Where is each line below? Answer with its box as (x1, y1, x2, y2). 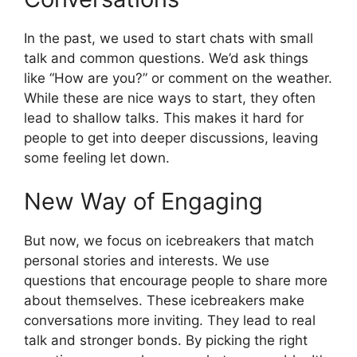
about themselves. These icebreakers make (24, 292, 304, 309)
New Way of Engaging (24, 187, 263, 216)
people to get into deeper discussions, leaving (24, 129, 318, 146)
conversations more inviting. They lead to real (24, 312, 316, 329)
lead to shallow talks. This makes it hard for (24, 109, 304, 126)
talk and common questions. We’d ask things (24, 49, 308, 66)
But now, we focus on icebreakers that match (24, 233, 314, 249)
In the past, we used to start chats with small (24, 29, 313, 46)
